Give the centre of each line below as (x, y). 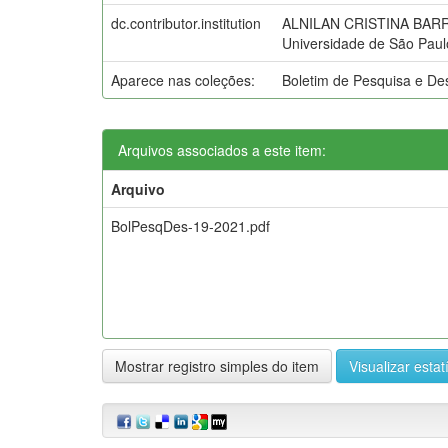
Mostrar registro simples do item (217, 365)
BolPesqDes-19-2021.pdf (190, 225)
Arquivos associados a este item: (222, 149)
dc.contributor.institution (186, 22)
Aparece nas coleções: (183, 79)
